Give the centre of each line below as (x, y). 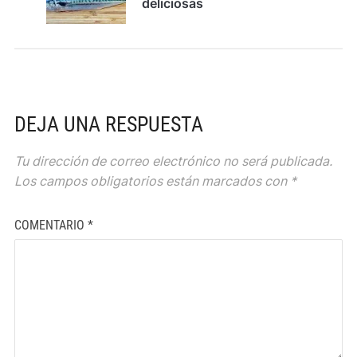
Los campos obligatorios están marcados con (152, 180)
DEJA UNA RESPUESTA (108, 124)
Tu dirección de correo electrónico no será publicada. (173, 161)
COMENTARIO (51, 225)
